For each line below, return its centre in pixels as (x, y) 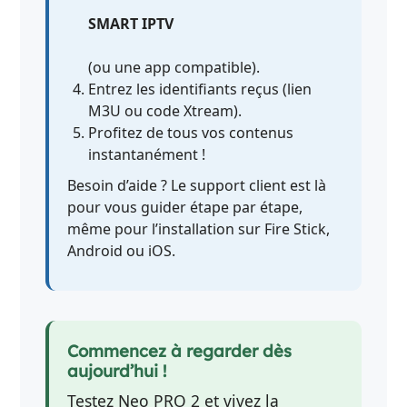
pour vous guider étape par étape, (185, 207)
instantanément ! (147, 154)
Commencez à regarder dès (180, 352)
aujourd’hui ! (117, 372)
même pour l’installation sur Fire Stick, (199, 228)
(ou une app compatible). (174, 67)
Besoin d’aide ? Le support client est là (197, 185)
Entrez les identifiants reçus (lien (200, 89)
